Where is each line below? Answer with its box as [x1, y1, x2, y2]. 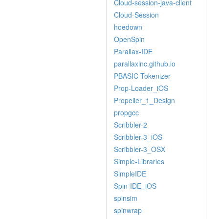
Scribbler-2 [114, 120, 147, 130]
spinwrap [114, 205, 142, 215]
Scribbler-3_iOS [114, 132, 162, 142]
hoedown [114, 22, 142, 32]
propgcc [114, 108, 139, 117]
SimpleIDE [114, 169, 146, 178]
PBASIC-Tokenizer [114, 71, 171, 81]
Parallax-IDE [114, 46, 153, 56]
